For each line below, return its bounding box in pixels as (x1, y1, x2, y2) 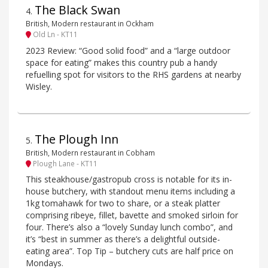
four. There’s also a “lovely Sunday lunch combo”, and (26, 221, 233, 233)
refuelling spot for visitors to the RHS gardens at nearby (26, 68, 241, 80)
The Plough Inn (35, 130, 118, 147)
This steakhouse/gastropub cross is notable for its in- (26, 173, 232, 185)
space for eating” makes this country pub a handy (26, 56, 217, 68)
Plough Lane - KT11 (31, 158, 98, 168)
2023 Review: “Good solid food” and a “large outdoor (26, 44, 230, 56)
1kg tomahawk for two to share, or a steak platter (26, 197, 220, 209)
